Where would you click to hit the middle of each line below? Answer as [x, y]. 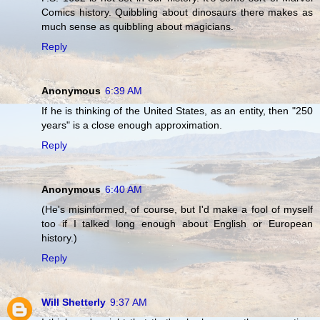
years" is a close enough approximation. [132, 125]
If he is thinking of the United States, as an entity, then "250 [177, 111]
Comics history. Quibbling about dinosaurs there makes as [177, 12]
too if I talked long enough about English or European [177, 224]
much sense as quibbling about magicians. [137, 27]
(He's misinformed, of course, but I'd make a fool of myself [177, 210]
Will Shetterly [74, 302]
